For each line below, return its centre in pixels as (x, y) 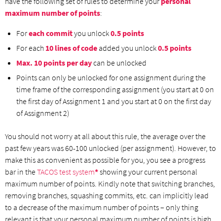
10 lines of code (71, 48)
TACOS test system (66, 171)
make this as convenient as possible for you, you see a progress (105, 160)
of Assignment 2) (43, 113)
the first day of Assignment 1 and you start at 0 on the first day (114, 101)
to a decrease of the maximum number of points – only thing (102, 207)
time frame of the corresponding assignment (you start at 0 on (115, 89)
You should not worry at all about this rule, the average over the (105, 136)
